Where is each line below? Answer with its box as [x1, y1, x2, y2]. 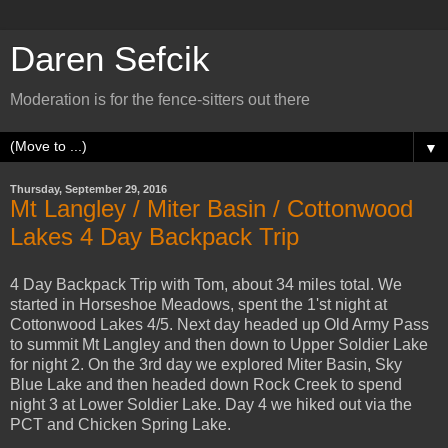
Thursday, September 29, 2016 [10, 183, 167, 195]
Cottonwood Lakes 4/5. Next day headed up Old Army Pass [10, 315, 429, 333]
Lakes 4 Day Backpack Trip [10, 223, 299, 250]
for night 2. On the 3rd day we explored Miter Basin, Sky [10, 355, 402, 373]
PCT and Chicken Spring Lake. [10, 415, 231, 433]
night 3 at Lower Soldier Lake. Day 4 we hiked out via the [10, 395, 412, 413]
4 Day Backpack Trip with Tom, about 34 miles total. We [10, 275, 402, 293]
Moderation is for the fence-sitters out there [10, 91, 310, 108]
